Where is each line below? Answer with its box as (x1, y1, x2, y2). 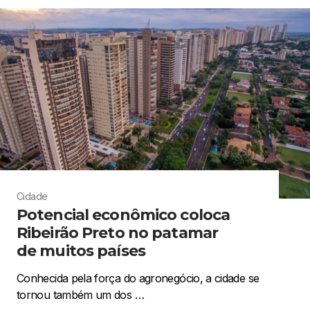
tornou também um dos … (17, 287, 144, 302)
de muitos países (17, 241, 145, 260)
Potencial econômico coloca (17, 205, 230, 224)
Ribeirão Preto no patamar (17, 223, 218, 242)
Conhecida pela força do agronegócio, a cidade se (17, 271, 259, 285)
